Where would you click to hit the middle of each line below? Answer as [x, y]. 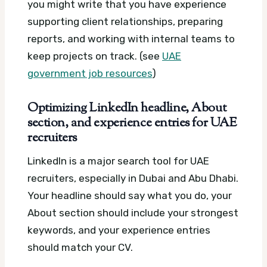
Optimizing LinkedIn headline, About [127, 109]
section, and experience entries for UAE [132, 124]
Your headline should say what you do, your [130, 196]
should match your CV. [80, 248]
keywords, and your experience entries [119, 230]
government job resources [90, 74]
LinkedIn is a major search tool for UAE [118, 161]
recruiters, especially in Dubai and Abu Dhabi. [133, 178]
